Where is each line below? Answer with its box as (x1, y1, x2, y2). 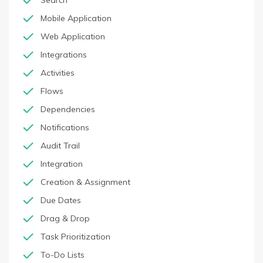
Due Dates (41, 195, 81, 205)
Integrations (41, 49, 87, 60)
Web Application (41, 31, 105, 42)
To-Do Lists (41, 249, 85, 260)
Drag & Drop (41, 213, 90, 224)
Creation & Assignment (41, 177, 130, 187)
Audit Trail (41, 140, 80, 151)
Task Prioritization (41, 231, 110, 242)
